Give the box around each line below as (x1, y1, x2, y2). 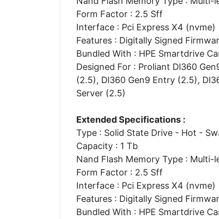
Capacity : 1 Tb (76, 140, 138, 151)
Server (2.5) (76, 88, 126, 98)
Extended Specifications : (76, 114, 185, 125)
